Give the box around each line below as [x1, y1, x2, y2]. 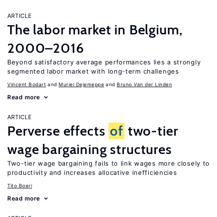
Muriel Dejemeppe [59, 81, 104, 87]
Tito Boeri [7, 183, 32, 188]
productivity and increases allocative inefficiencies [7, 169, 177, 176]
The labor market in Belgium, [7, 21, 183, 38]
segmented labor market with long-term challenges [7, 67, 179, 75]
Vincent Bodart [7, 81, 46, 87]
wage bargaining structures [7, 141, 172, 157]
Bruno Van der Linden [117, 81, 172, 87]
